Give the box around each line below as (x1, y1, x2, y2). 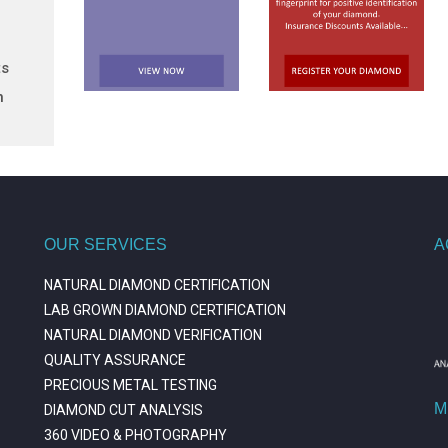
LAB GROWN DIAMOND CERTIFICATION (44, 301, 286, 318)
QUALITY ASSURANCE (44, 351, 186, 368)
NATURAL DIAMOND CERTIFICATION (44, 276, 270, 293)
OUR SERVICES (44, 235, 167, 253)
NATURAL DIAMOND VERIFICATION (44, 326, 262, 343)
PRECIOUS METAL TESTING (44, 376, 217, 393)
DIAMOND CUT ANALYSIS (44, 401, 203, 418)
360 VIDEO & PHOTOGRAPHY (44, 426, 227, 443)
